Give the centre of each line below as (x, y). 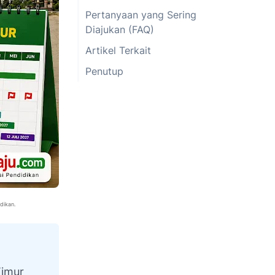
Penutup (104, 71)
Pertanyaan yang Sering (141, 15)
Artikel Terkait (118, 50)
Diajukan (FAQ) (120, 29)
